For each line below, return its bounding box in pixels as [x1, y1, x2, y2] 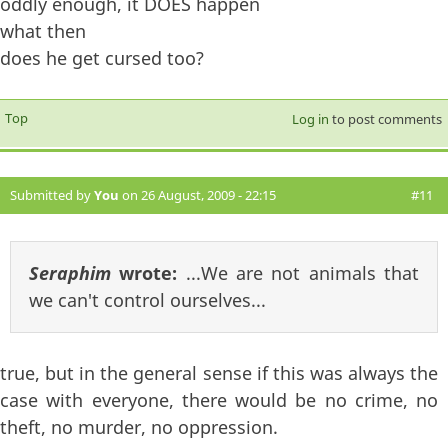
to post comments [328, 109, 442, 128]
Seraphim [29, 260, 111, 285]
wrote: [111, 260, 186, 285]
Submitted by [10, 185, 94, 204]
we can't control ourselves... [29, 287, 266, 312]
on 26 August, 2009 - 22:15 [119, 185, 276, 204]
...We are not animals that [185, 260, 420, 285]
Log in [291, 109, 329, 128]
